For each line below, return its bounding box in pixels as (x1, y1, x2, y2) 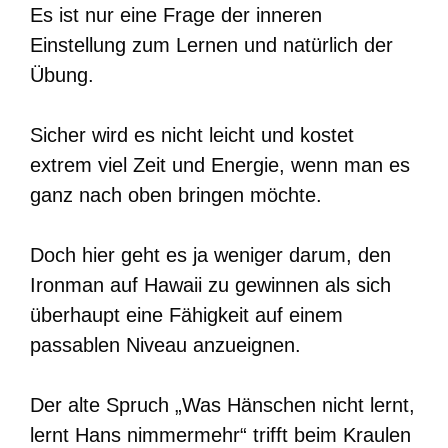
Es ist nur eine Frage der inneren (30, 3, 322, 26)
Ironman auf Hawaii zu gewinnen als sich (30, 273, 391, 296)
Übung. (30, 63, 94, 86)
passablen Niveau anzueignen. (30, 333, 301, 356)
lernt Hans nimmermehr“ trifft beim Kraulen (30, 423, 411, 446)
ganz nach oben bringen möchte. (30, 183, 322, 206)
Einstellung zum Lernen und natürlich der (30, 33, 393, 56)
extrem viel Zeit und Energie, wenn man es (30, 153, 410, 176)
